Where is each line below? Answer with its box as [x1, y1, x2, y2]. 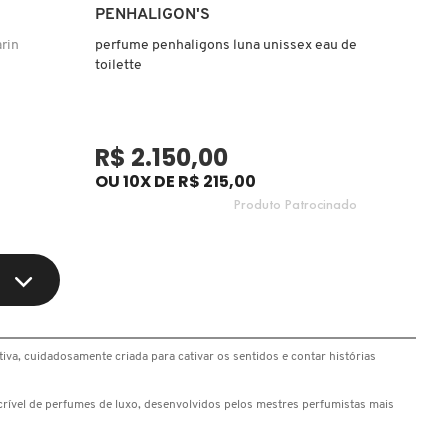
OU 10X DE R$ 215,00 [95, 169, 257, 193]
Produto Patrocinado [234, 193, 358, 213]
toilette [95, 57, 143, 73]
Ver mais [193, 4, 259, 21]
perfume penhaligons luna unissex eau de [95, 37, 358, 53]
